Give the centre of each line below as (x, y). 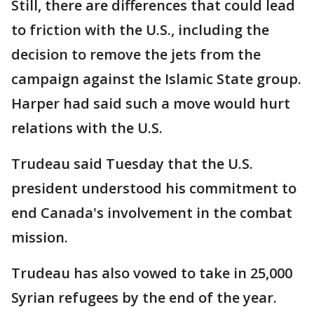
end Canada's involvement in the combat (152, 213)
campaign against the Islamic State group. (156, 79)
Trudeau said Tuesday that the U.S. (132, 164)
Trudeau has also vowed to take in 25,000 (152, 273)
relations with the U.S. (87, 128)
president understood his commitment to (154, 189)
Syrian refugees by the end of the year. (144, 298)
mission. (40, 238)
